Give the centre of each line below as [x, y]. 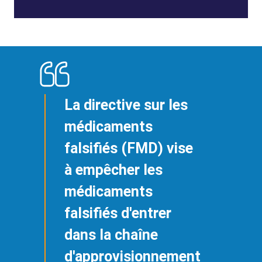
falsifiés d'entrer [118, 213]
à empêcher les [113, 170]
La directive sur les [126, 105]
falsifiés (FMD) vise [129, 148]
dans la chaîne [111, 235]
